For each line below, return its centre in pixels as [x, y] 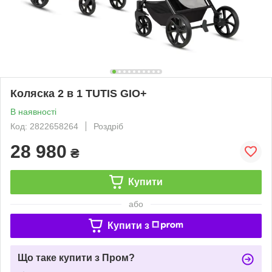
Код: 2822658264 [44, 126]
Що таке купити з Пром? [76, 257]
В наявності [33, 111]
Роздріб [108, 126]
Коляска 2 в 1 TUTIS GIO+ [79, 93]
